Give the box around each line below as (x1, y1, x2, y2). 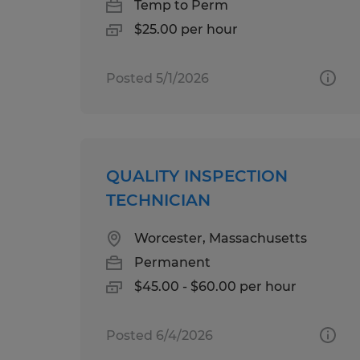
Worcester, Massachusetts (134, 230, 307, 246)
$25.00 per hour (134, 21, 238, 37)
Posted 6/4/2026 (106, 327, 213, 343)
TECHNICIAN (106, 190, 211, 210)
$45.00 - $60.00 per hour (134, 278, 297, 294)
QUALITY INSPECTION (106, 166, 288, 186)
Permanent (134, 254, 211, 270)
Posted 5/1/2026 (106, 70, 209, 86)
